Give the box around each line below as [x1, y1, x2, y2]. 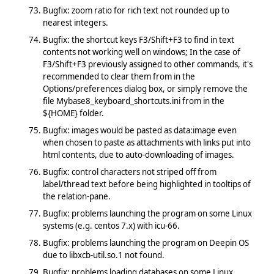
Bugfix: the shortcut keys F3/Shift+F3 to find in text [42, 34, 234, 45]
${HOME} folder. [42, 107, 104, 119]
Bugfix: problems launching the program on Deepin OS [42, 237, 249, 248]
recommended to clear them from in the [42, 70, 195, 82]
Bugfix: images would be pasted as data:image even [42, 124, 237, 136]
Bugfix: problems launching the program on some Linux [42, 207, 252, 219]
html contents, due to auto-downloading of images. [42, 149, 234, 160]
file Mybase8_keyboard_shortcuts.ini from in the [42, 95, 224, 106]
